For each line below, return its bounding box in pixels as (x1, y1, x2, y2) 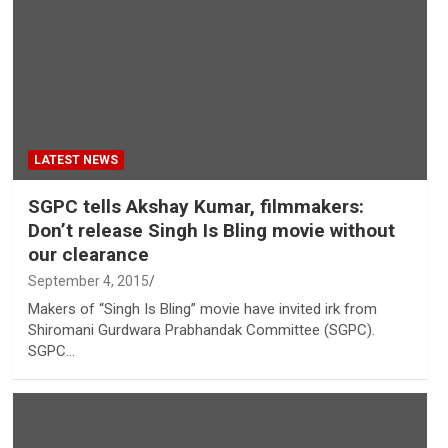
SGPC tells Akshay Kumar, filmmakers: (27, 195, 364, 219)
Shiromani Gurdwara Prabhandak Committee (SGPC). (27, 321, 375, 340)
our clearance (27, 243, 149, 267)
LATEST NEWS (33, 153, 118, 168)
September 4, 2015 (27, 273, 149, 290)
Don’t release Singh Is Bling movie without (27, 219, 395, 243)
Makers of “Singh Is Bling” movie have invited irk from (27, 300, 377, 319)
